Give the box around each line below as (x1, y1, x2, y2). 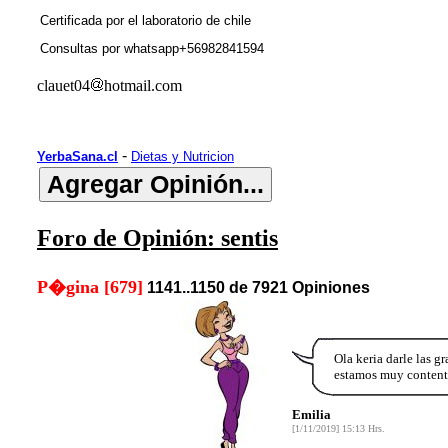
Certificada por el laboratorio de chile (40, 13, 251, 28)
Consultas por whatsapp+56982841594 (40, 41, 264, 56)
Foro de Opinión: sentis (37, 225, 278, 252)
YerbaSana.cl (37, 149, 118, 164)
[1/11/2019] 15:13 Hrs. (291, 422, 385, 434)
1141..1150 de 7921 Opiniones (147, 278, 370, 296)
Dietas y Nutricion (131, 149, 234, 164)
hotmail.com (104, 77, 182, 94)
